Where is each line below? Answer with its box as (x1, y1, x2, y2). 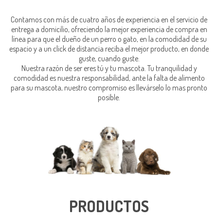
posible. (98, 92, 120, 102)
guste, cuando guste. (78, 54, 140, 63)
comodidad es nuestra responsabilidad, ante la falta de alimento (13, 73, 205, 83)
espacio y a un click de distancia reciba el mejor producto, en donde (9, 44, 209, 54)
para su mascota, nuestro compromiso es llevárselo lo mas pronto (11, 83, 207, 92)
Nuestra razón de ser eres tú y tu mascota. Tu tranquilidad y (21, 63, 197, 73)
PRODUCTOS (69, 196, 149, 216)
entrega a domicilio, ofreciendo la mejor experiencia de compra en (11, 24, 207, 34)
